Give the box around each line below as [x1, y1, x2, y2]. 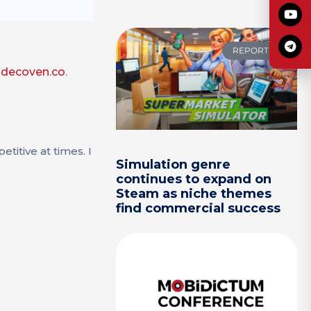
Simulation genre [116, 157, 231, 173]
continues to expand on [116, 171, 272, 187]
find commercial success [116, 201, 281, 217]
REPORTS [232, 45, 274, 56]
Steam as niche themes [116, 186, 272, 202]
